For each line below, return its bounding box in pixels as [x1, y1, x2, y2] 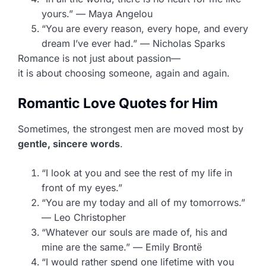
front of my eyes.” [42, 181, 122, 194]
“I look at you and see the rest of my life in [42, 166, 232, 179]
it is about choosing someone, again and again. [18, 66, 230, 79]
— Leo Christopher [42, 211, 126, 223]
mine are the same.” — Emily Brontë [42, 240, 202, 253]
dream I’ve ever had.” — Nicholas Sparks [42, 37, 225, 49]
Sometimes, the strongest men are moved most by [18, 122, 243, 135]
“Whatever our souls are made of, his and [42, 226, 227, 238]
